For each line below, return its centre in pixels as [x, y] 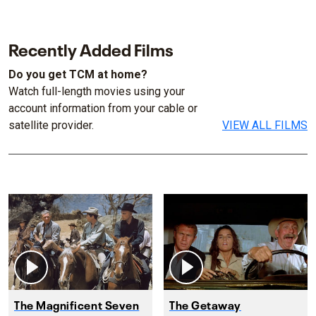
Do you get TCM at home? [78, 74]
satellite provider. [51, 125]
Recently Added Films [91, 48]
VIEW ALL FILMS [265, 125]
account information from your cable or [103, 108]
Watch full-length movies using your [97, 91]
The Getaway [205, 304]
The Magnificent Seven [77, 304]
